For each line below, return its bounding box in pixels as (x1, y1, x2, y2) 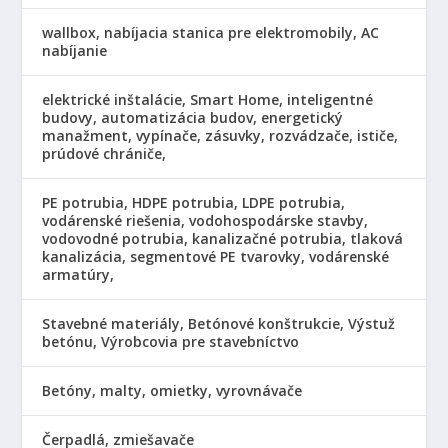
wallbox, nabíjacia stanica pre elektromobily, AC (42, 22, 380, 42)
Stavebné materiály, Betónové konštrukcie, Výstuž (42, 313, 396, 333)
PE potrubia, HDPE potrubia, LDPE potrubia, (42, 192, 346, 212)
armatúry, (42, 264, 115, 284)
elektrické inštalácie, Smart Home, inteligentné (42, 89, 374, 109)
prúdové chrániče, (42, 143, 167, 163)
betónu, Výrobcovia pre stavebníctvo (42, 331, 300, 351)
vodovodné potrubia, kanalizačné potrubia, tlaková (42, 228, 404, 248)
